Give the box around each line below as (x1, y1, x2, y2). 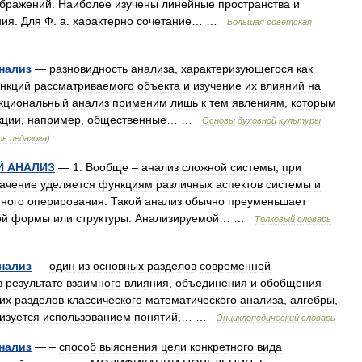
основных (93, 259, 144, 272)
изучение (193, 79, 242, 92)
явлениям (232, 96, 284, 109)
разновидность (49, 62, 128, 75)
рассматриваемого (34, 79, 134, 92)
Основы (202, 116, 235, 125)
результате (6, 276, 63, 289)
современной (200, 259, 271, 272)
